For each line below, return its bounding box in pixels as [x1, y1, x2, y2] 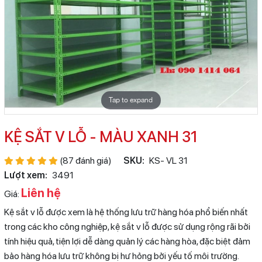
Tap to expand [109, 96, 153, 105]
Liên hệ [20, 185, 61, 200]
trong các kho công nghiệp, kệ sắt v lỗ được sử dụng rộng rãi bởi [4, 220, 250, 232]
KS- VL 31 [149, 154, 188, 166]
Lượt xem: [4, 169, 47, 181]
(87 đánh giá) [57, 154, 112, 166]
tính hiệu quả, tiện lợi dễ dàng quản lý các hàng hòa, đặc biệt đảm [4, 235, 250, 247]
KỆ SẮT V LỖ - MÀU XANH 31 [4, 127, 198, 146]
